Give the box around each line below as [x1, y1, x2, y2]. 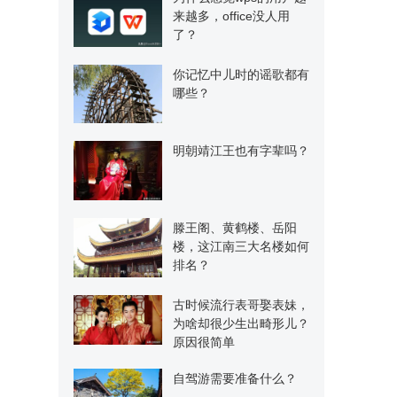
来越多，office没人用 [173, 8, 290, 23]
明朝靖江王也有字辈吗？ [173, 144, 309, 159]
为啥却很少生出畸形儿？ [173, 315, 309, 331]
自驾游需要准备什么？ [173, 370, 297, 385]
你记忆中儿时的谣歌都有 [173, 66, 309, 82]
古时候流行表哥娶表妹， [173, 297, 309, 312]
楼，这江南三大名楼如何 [173, 238, 309, 253]
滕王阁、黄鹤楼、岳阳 [173, 220, 297, 235]
